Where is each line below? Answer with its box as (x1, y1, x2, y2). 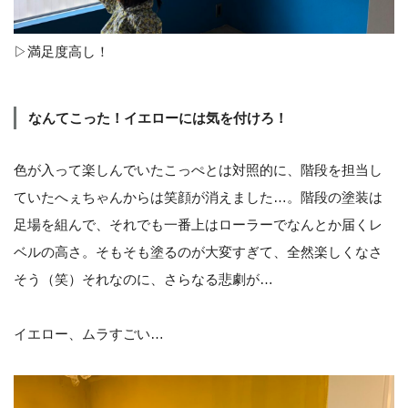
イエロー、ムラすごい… (14, 325, 164, 342)
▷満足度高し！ (14, 43, 109, 59)
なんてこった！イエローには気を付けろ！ (28, 109, 288, 126)
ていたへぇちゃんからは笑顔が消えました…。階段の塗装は (14, 189, 382, 205)
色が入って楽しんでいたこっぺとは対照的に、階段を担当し (14, 161, 382, 178)
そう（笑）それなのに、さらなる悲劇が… (14, 270, 273, 287)
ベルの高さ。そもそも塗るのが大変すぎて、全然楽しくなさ (14, 243, 382, 260)
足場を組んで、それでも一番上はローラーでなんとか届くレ (14, 216, 382, 232)
